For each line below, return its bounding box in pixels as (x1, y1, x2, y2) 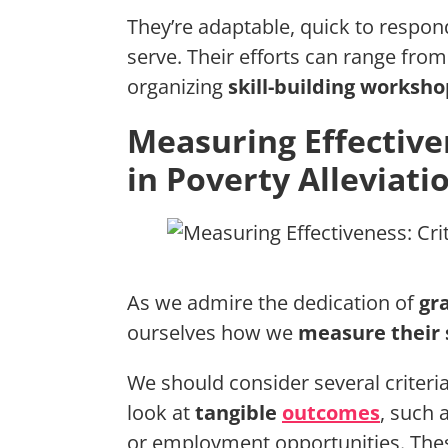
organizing (127, 73, 228, 101)
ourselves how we (127, 319, 298, 347)
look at (127, 399, 195, 427)
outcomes (282, 399, 380, 427)
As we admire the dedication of (127, 289, 419, 317)
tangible (195, 399, 282, 427)
